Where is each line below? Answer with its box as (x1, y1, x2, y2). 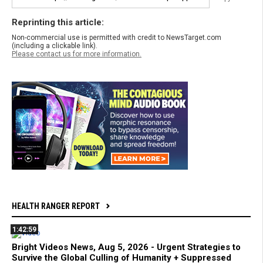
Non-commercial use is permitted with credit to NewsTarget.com (12, 33, 221, 42)
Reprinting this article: (12, 17, 104, 28)
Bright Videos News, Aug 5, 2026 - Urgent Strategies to (12, 242, 241, 252)
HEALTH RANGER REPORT (12, 201, 100, 211)
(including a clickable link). (12, 42, 97, 50)
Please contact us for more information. (12, 50, 141, 58)
